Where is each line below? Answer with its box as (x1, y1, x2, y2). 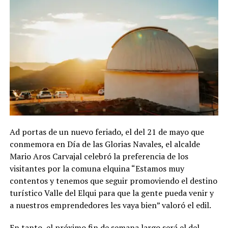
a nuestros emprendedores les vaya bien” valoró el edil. (9, 199, 211, 211)
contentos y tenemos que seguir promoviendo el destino (9, 175, 217, 187)
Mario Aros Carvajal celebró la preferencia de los (9, 151, 188, 162)
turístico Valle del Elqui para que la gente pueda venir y (9, 187, 214, 199)
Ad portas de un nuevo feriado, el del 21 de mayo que (9, 126, 204, 138)
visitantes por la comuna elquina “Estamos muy (9, 163, 184, 175)
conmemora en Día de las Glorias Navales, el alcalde (9, 138, 200, 150)
